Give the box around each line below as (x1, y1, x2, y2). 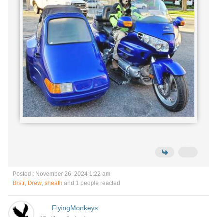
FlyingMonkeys (51, 204, 98, 212)
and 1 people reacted (62, 180, 120, 186)
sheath (45, 180, 62, 186)
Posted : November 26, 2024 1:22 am (13, 170, 110, 177)
